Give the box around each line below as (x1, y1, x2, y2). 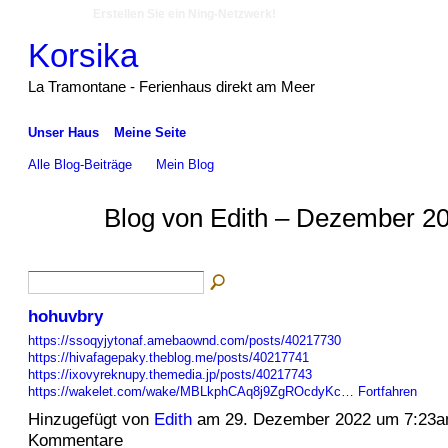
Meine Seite (113, 124, 186, 140)
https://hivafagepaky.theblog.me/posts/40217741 (27, 349, 309, 365)
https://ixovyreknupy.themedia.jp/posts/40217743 (27, 366, 312, 382)
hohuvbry (27, 305, 103, 326)
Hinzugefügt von (27, 410, 154, 430)
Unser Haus (27, 124, 99, 140)
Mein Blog (156, 156, 215, 172)
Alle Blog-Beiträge (27, 156, 132, 172)
